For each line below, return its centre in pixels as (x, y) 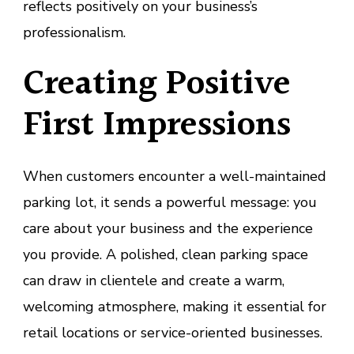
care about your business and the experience (168, 229)
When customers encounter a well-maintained (175, 177)
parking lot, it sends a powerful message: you (170, 203)
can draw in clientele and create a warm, (154, 281)
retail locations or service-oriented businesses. (173, 333)
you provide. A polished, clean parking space (166, 255)
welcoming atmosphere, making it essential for (175, 307)
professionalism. (74, 33)
